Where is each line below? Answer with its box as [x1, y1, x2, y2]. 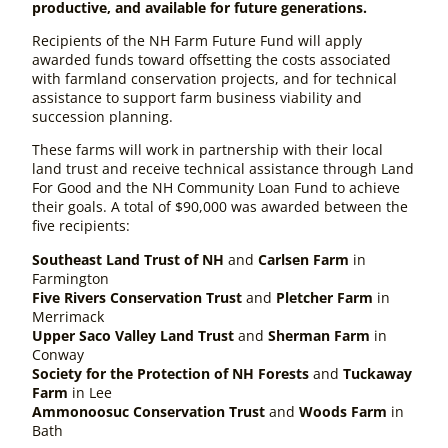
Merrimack [32, 306, 104, 326]
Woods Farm [299, 401, 387, 421]
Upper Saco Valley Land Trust [32, 325, 234, 345]
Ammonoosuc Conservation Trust [32, 401, 265, 421]
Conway [32, 344, 84, 364]
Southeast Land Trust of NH [32, 249, 224, 269]
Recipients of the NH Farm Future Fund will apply [32, 31, 362, 51]
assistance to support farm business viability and [32, 88, 362, 108]
